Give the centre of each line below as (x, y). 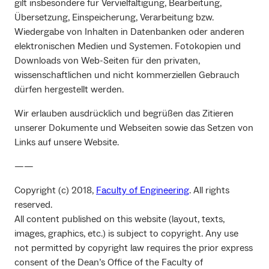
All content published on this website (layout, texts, (119, 219)
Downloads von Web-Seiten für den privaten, (107, 61)
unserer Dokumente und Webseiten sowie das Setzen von (134, 128)
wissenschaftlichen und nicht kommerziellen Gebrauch (127, 75)
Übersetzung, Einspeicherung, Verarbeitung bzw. (114, 18)
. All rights (209, 191)
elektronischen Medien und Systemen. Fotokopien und (128, 47)
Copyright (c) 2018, (55, 191)
